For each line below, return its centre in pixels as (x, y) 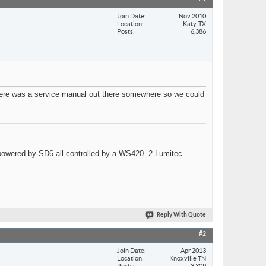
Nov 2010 (192, 16)
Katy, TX (194, 23)
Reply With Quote (181, 216)
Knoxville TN (188, 258)
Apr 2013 (193, 250)
